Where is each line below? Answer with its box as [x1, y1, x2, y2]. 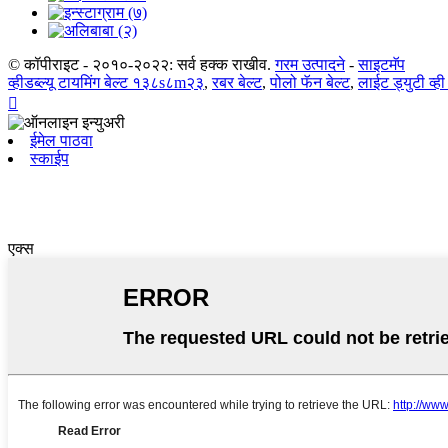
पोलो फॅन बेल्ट [270, 74, 350, 91]
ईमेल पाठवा [30, 132, 93, 149]
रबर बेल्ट [212, 74, 262, 91]
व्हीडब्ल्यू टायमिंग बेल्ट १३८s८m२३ [8, 74, 204, 91]
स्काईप [30, 150, 69, 167]
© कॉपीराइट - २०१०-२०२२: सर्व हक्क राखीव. [8, 56, 275, 73]
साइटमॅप [358, 56, 405, 73]
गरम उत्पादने [275, 56, 345, 73]
